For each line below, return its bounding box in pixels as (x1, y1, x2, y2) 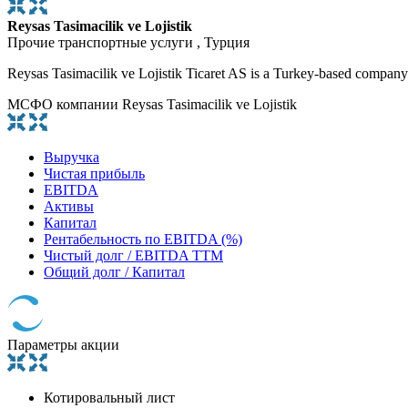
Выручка (44, 149, 99, 166)
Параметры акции (7, 337, 119, 353)
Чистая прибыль (44, 166, 145, 182)
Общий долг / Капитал (44, 264, 185, 280)
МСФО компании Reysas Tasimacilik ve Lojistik (7, 97, 297, 113)
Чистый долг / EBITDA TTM (44, 248, 223, 264)
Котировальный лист (44, 390, 175, 406)
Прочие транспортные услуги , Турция (7, 35, 250, 51)
